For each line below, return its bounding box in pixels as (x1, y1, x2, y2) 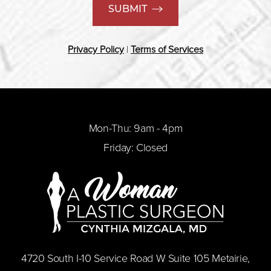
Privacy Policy (68, 44, 124, 56)
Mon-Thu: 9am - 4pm (88, 122, 183, 135)
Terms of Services (131, 44, 203, 56)
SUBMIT (108, 3, 147, 15)
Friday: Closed (103, 141, 168, 155)
